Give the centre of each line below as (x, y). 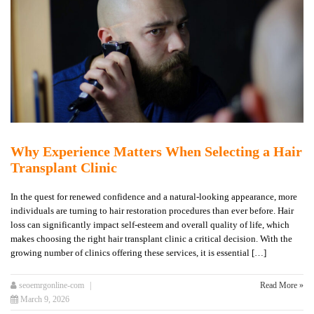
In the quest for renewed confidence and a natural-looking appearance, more (154, 197)
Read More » (282, 286)
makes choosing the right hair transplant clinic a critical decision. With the (151, 239)
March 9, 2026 (45, 300)
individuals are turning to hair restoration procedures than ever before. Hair (152, 211)
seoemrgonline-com (50, 286)
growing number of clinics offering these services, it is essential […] (138, 253)
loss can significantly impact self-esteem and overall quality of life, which (150, 225)
